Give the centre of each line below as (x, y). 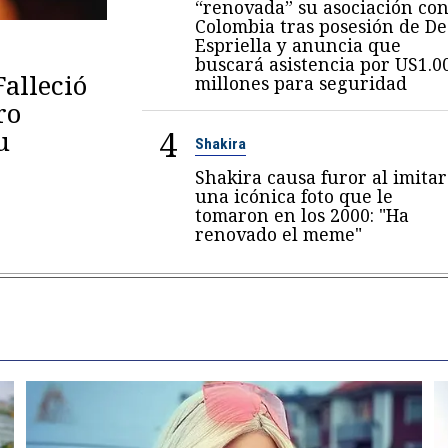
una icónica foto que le (293, 195)
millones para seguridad (300, 82)
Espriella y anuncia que (297, 44)
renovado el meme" (278, 233)
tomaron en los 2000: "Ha (301, 214)
